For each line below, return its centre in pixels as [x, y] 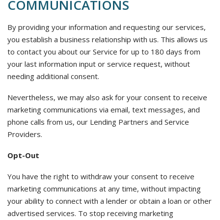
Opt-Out [23, 155]
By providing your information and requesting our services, [107, 27]
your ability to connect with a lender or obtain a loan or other [110, 201]
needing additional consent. [53, 76]
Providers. [25, 134]
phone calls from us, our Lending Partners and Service [98, 122]
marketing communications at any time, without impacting [104, 189]
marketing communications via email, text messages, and [104, 110]
